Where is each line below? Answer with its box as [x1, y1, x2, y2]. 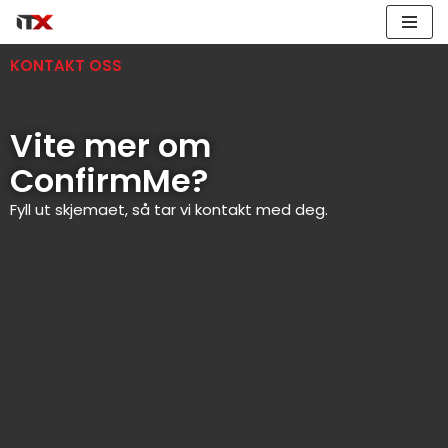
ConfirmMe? [10, 158, 208, 204]
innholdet [15, 91, 85, 112]
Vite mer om [10, 123, 211, 169]
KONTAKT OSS [10, 55, 122, 77]
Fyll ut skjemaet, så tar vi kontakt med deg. [10, 199, 328, 221]
